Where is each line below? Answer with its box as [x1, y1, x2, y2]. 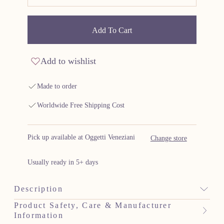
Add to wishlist [40, 56, 96, 66]
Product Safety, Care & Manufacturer [13, 201, 172, 210]
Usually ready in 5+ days [27, 158, 98, 166]
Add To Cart [92, 25, 132, 34]
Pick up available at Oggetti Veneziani [27, 133, 135, 141]
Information [13, 211, 63, 220]
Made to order [36, 82, 77, 90]
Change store [150, 134, 187, 142]
